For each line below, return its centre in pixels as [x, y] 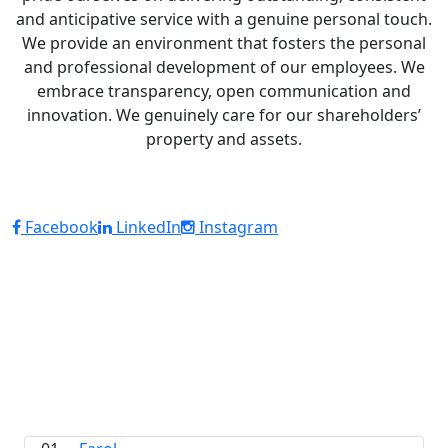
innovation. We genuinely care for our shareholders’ [224, 115]
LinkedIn [146, 227]
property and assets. [224, 139]
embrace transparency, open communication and [224, 91]
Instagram [236, 227]
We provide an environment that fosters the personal [224, 43]
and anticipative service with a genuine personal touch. [224, 19]
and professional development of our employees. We [224, 67]
